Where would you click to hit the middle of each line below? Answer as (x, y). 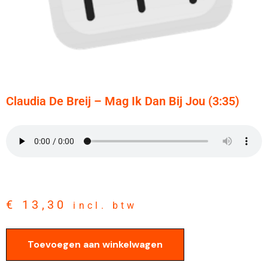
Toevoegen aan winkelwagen (95, 244)
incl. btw (105, 205)
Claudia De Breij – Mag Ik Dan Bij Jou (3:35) (123, 101)
